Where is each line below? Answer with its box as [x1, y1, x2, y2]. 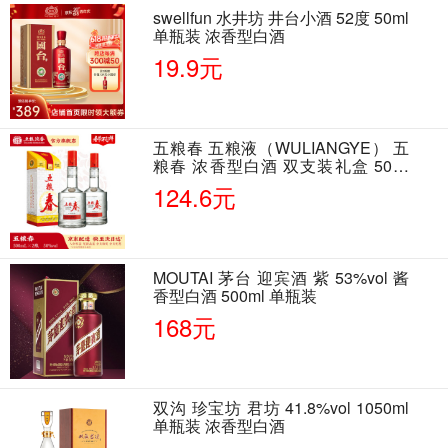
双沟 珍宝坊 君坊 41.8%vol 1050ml [153, 396, 410, 420]
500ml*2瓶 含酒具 [153, 172, 281, 196]
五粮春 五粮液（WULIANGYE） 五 [153, 136, 410, 160]
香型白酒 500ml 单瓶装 [153, 284, 318, 308]
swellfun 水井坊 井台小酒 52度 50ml [153, 6, 410, 30]
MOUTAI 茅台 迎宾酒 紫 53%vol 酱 [153, 266, 410, 290]
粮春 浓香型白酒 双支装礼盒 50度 [153, 154, 410, 178]
